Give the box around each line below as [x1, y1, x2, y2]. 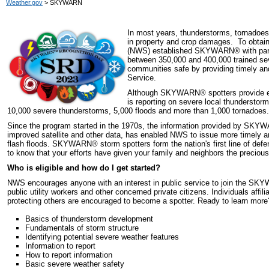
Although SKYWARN [127, 88, 200, 97]
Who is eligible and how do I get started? [7, 163, 160, 172]
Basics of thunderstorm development [25, 214, 153, 223]
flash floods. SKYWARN [7, 139, 92, 148]
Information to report [25, 241, 95, 250]
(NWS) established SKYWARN [127, 46, 234, 55]
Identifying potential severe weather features [25, 232, 179, 241]
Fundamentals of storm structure [25, 223, 139, 232]
